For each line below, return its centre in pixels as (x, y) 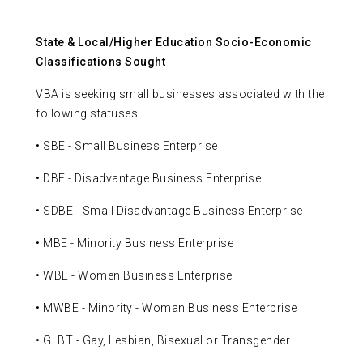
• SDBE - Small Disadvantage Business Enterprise (169, 211)
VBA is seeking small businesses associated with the (180, 94)
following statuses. (91, 114)
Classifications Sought (100, 62)
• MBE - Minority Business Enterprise (135, 243)
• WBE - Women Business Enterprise (134, 276)
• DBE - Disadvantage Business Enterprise (148, 179)
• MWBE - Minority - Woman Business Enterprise (167, 308)
